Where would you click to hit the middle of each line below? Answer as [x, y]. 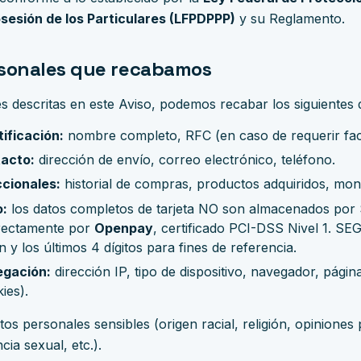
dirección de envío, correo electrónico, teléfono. [185, 159]
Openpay [124, 228]
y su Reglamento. [290, 19]
